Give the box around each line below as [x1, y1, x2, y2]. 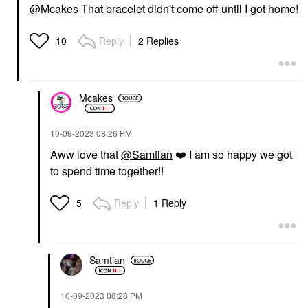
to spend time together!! [50, 162, 166, 179]
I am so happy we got [186, 146, 292, 162]
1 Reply [153, 195, 186, 210]
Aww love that [50, 146, 121, 162]
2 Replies [138, 33, 179, 47]
